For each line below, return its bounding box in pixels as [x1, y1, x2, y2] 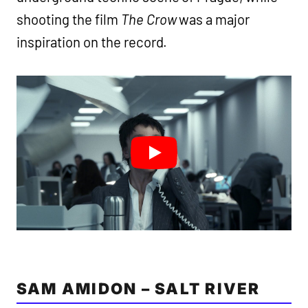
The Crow [120, 11, 177, 27]
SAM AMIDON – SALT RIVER [16, 278, 261, 298]
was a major [176, 11, 250, 27]
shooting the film [16, 11, 121, 27]
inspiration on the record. [16, 34, 168, 50]
